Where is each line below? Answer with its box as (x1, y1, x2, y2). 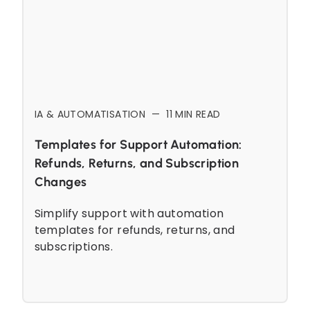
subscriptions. (34, 238, 113, 255)
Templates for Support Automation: (34, 136, 242, 152)
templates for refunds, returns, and (34, 221, 235, 238)
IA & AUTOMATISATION (34, 107, 146, 121)
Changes (34, 174, 87, 190)
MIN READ (172, 107, 221, 121)
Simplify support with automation (34, 205, 224, 221)
